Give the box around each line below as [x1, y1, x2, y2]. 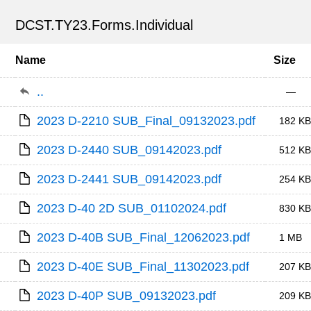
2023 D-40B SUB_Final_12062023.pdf [37, 230, 251, 244]
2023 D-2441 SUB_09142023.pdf [37, 172, 222, 186]
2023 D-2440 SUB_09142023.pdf [37, 143, 222, 157]
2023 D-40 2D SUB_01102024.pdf [37, 201, 227, 215]
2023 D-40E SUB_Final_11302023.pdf [37, 260, 250, 274]
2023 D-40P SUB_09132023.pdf [37, 289, 217, 303]
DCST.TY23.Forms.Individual [15, 17, 194, 33]
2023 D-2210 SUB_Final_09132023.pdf [37, 114, 256, 128]
